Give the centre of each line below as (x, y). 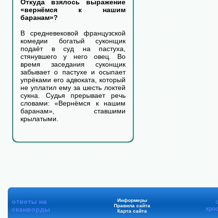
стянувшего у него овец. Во (73, 56)
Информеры (132, 200)
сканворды (31, 209)
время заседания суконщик (73, 64)
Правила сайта (132, 206)
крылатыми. (39, 119)
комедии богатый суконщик (73, 41)
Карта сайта (132, 211)
